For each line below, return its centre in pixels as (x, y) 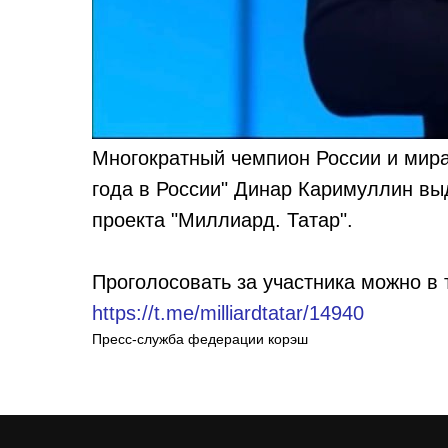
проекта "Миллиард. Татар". (222, 220)
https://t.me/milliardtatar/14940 (228, 313)
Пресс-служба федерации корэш (200, 339)
